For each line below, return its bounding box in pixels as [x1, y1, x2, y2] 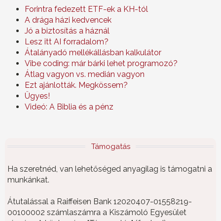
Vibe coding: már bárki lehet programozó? [25, 59, 178, 69]
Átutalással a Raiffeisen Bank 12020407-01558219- [7, 197, 192, 207]
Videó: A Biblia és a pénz [25, 102, 113, 112]
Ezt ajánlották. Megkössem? [25, 80, 128, 90]
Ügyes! [25, 91, 50, 101]
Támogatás [91, 142, 130, 151]
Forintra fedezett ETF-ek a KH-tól [25, 4, 148, 14]
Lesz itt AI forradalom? [25, 37, 109, 47]
